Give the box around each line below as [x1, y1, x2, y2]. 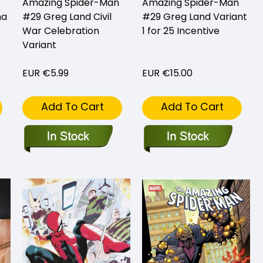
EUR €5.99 [22, 66, 69, 80]
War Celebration [22, 23, 99, 38]
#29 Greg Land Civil [22, 9, 112, 23]
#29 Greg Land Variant [142, 9, 247, 23]
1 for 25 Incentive [142, 23, 220, 38]
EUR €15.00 [142, 66, 193, 80]
